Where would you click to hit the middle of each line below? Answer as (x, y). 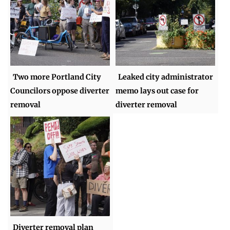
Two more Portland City (57, 77)
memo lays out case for (157, 91)
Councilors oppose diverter (60, 91)
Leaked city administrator (166, 77)
